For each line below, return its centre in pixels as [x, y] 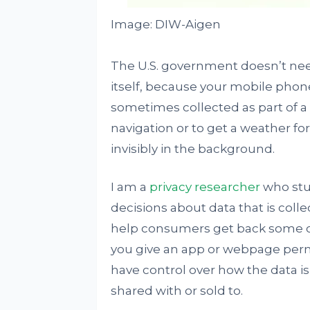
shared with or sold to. [176, 291]
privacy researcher [204, 187]
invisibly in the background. [192, 149]
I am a [130, 187]
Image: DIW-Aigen [165, 24]
